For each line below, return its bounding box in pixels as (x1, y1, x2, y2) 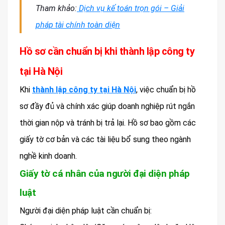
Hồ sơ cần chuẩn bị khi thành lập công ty (20, 45, 194, 57)
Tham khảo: (36, 3, 77, 13)
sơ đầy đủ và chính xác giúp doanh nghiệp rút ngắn (20, 101, 195, 111)
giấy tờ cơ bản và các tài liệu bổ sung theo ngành (20, 134, 191, 144)
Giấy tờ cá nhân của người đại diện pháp (20, 167, 190, 179)
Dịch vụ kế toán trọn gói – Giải (77, 3, 184, 13)
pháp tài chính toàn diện (36, 20, 120, 30)
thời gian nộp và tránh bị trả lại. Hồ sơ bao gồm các (20, 118, 196, 128)
